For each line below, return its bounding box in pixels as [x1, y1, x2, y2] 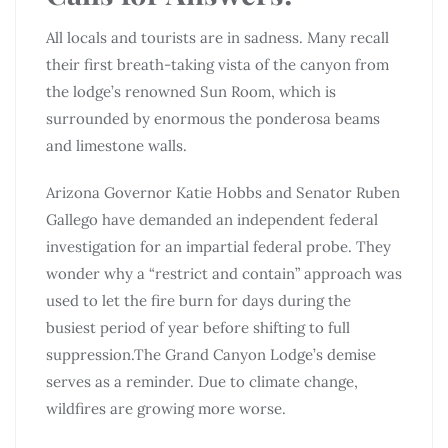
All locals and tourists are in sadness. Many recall [46, 27, 389, 47]
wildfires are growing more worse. [46, 398, 286, 418]
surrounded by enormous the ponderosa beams [46, 108, 380, 128]
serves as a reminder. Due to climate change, [46, 371, 358, 391]
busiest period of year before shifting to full [46, 317, 350, 337]
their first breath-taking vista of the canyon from [46, 54, 389, 74]
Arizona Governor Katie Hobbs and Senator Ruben [46, 182, 400, 202]
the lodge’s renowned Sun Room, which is [46, 81, 336, 101]
